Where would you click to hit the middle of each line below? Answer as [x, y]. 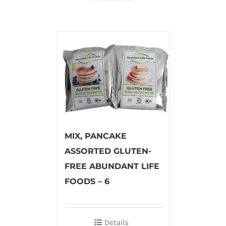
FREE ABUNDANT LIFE [112, 166]
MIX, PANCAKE [95, 136]
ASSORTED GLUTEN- [108, 151]
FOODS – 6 [87, 181]
